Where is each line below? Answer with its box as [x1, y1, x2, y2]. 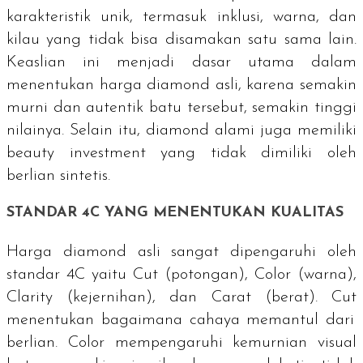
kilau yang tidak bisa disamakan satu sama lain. [6, 32, 357, 49]
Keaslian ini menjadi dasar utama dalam [6, 54, 357, 71]
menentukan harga [6, 77, 147, 94]
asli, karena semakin [210, 77, 357, 94]
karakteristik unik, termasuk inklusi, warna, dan [6, 9, 357, 26]
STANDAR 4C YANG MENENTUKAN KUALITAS [6, 205, 344, 221]
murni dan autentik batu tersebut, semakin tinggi [6, 100, 357, 117]
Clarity [6, 289, 53, 306]
